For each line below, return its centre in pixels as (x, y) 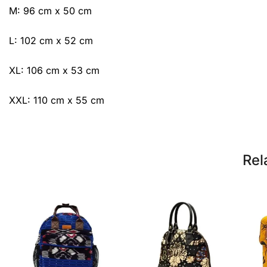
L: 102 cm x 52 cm (51, 40)
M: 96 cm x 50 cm (50, 10)
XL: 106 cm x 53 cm (54, 70)
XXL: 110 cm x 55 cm (57, 100)
